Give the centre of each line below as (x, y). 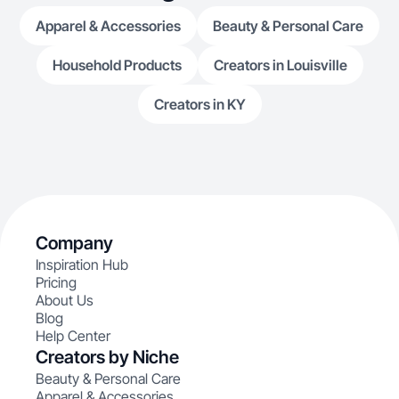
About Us (65, 300)
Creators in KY (199, 104)
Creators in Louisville (280, 65)
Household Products (117, 65)
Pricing (56, 282)
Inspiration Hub (82, 265)
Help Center (73, 336)
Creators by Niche (107, 357)
